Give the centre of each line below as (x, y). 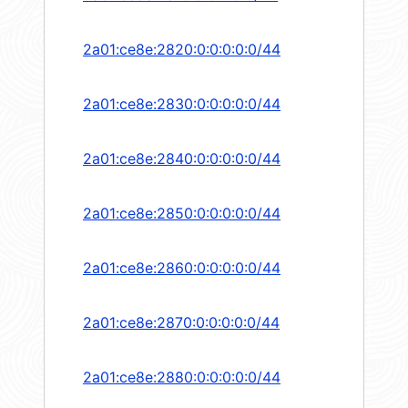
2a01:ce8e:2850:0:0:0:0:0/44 (182, 214)
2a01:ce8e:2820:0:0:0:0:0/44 (182, 50)
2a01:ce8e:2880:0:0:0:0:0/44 (182, 377)
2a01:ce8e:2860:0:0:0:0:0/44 (182, 268)
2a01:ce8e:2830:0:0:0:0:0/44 (182, 104)
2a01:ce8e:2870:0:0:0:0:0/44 (181, 323)
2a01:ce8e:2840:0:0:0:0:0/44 (182, 159)
